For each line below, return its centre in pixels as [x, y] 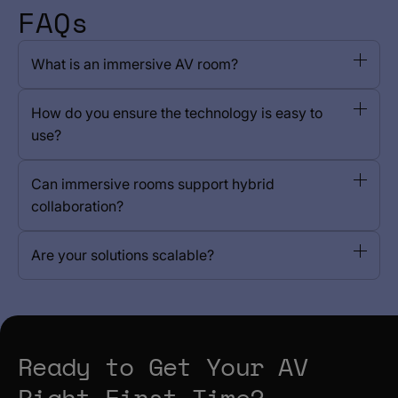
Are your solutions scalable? [123, 255]
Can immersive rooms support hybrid [153, 183]
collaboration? [77, 206]
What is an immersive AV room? [135, 64]
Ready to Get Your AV [163, 366]
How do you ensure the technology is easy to [177, 112]
